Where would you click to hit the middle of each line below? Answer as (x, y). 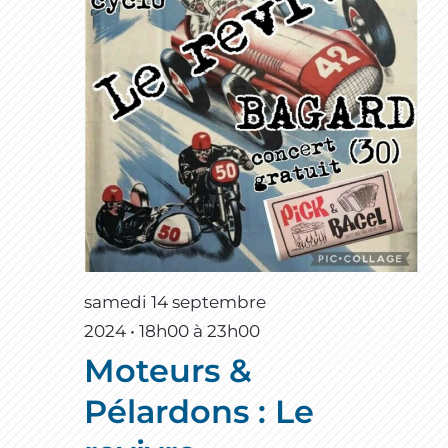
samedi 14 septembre (175, 301)
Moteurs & (168, 371)
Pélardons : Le (199, 412)
